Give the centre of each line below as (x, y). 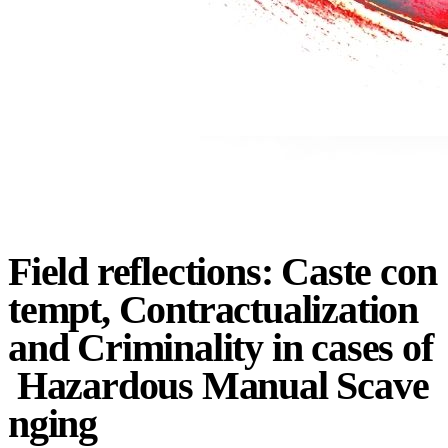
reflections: (184, 272)
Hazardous (105, 386)
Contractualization (268, 310)
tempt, (59, 310)
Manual (264, 386)
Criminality (170, 348)
